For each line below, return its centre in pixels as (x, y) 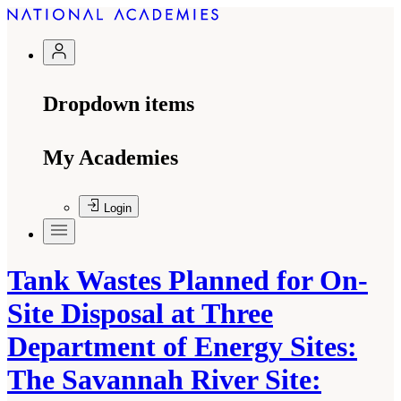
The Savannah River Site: (164, 380)
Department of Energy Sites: (182, 347)
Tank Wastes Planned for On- (188, 281)
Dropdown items (119, 104)
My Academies (111, 158)
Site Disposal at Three (140, 314)
